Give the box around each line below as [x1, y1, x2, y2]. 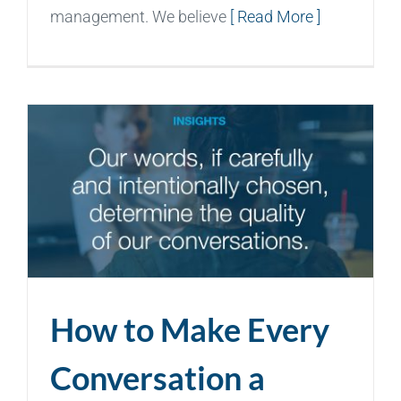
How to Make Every [50, 309, 329, 349]
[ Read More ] [230, 6, 320, 26]
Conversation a [50, 357, 265, 397]
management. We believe [50, 6, 230, 26]
